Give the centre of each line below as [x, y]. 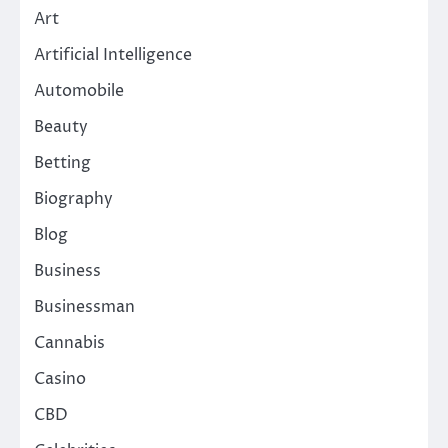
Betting [62, 163]
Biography [73, 199]
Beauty [61, 127]
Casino [60, 379]
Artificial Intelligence [113, 55]
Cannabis [69, 343]
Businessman [84, 307]
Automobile [79, 91]
